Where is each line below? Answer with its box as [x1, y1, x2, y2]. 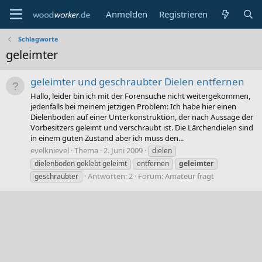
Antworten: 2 [88, 170, 133, 181]
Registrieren [159, 8, 208, 20]
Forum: [138, 170, 165, 181]
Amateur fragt [165, 170, 214, 181]
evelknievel [30, 144, 69, 156]
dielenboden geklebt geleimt [35, 158, 127, 168]
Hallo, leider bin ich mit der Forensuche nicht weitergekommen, [30, 90, 250, 101]
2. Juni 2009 [104, 144, 143, 156]
